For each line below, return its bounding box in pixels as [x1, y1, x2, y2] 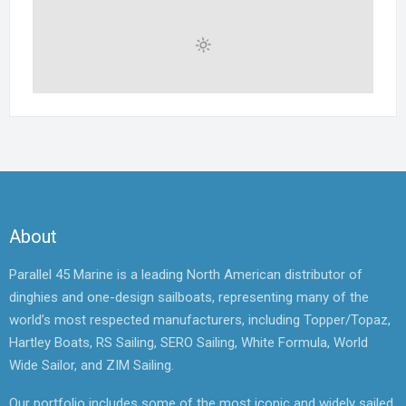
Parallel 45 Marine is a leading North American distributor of [9, 266, 362, 283]
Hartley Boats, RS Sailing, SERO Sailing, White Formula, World [9, 334, 368, 351]
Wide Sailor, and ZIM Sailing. [9, 357, 174, 373]
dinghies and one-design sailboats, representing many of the [9, 289, 369, 305]
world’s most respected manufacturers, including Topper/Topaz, [9, 312, 391, 328]
